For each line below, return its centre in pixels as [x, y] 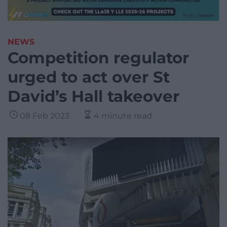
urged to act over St [89, 77]
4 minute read [123, 116]
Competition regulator [98, 58]
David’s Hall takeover [93, 97]
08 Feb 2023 [45, 116]
